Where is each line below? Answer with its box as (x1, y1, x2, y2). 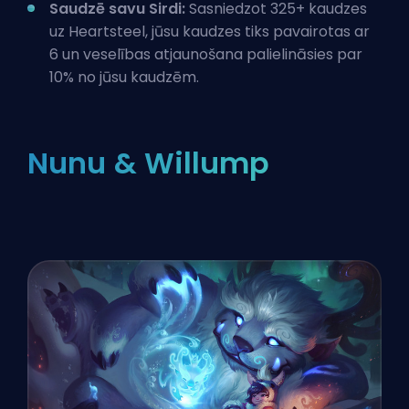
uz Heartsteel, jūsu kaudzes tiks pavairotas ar (49, 20, 370, 42)
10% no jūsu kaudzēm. (49, 66, 199, 88)
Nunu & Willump (27, 142, 270, 184)
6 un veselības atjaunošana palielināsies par (49, 43, 362, 65)
